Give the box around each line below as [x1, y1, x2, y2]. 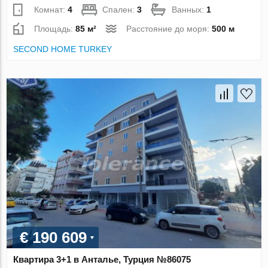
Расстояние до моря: [126, 23, 212, 33]
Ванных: [172, 4, 207, 14]
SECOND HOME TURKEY [13, 44, 112, 54]
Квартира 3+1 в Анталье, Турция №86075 [13, 254, 191, 264]
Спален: [102, 4, 138, 14]
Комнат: [34, 4, 68, 14]
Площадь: [34, 23, 76, 33]
